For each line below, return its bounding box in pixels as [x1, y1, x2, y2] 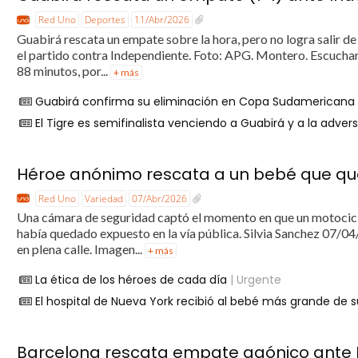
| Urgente [227, 272, 282, 288]
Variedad [85, 191, 124, 205]
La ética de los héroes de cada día [35, 272, 228, 288]
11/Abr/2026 [134, 13, 190, 27]
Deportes [85, 13, 126, 27]
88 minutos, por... [17, 63, 111, 78]
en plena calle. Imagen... [17, 241, 145, 257]
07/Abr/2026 [132, 191, 188, 205]
